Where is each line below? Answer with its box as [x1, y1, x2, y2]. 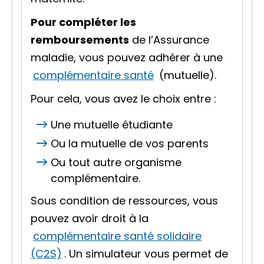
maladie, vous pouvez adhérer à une [31, 50, 223, 65]
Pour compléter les [31, 15, 136, 29]
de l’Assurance [129, 32, 209, 47]
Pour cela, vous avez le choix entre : [31, 91, 216, 106]
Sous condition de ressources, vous [31, 193, 218, 208]
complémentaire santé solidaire [33, 229, 202, 243]
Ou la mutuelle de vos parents [51, 136, 209, 151]
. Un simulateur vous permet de [64, 246, 228, 261]
